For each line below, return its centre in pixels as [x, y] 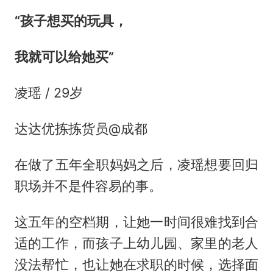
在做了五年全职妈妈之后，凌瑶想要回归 [136, 165]
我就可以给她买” [64, 57]
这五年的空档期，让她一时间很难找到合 [136, 222]
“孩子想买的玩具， [71, 21]
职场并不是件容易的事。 [88, 186]
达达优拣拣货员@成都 [81, 129]
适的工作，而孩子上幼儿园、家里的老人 [136, 243]
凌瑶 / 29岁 [48, 93]
